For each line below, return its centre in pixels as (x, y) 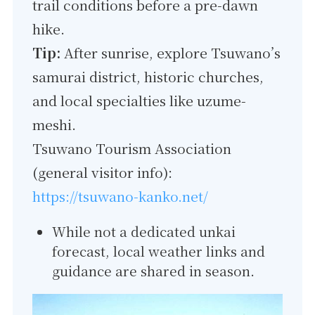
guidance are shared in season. (154, 271)
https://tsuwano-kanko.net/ (121, 196)
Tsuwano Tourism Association (132, 148)
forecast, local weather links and (159, 251)
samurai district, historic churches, (148, 76)
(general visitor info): (103, 172)
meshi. (54, 124)
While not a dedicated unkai (144, 231)
